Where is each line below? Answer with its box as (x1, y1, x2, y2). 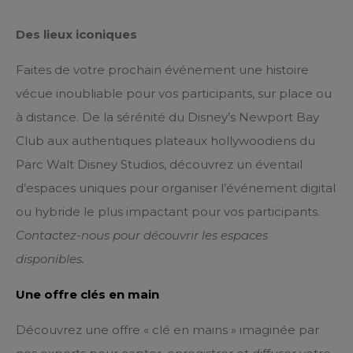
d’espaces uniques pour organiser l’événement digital (16, 180, 336, 195)
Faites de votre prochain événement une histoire (16, 62, 309, 77)
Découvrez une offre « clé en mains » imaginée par (16, 322, 319, 337)
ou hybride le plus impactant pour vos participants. (16, 204, 320, 219)
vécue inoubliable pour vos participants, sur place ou (16, 86, 332, 101)
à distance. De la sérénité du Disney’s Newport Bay (16, 110, 319, 124)
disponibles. (16, 251, 84, 266)
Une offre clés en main (16, 287, 159, 302)
